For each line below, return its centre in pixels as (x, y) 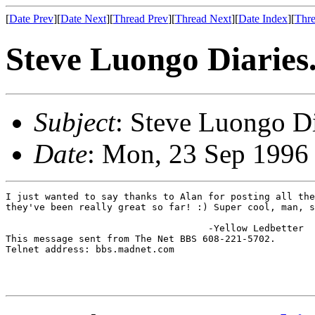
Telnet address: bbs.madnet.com (90, 249)
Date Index (263, 19)
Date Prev (31, 19)
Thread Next (203, 19)
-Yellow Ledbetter (155, 228)
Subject (75, 122)
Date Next (83, 19)
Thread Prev (141, 19)
